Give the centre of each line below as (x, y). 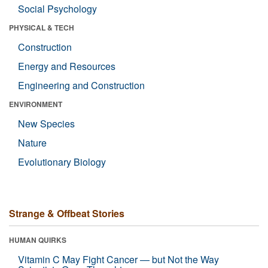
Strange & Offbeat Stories (67, 213)
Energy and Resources (67, 66)
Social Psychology (57, 9)
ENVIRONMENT (36, 104)
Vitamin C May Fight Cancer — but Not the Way (118, 259)
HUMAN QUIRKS (38, 240)
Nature (32, 143)
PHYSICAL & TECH (42, 28)
